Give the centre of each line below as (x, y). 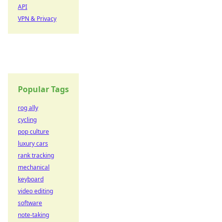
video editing (35, 191)
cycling (27, 120)
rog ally (28, 108)
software (30, 203)
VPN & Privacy (37, 19)
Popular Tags (43, 89)
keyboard (31, 179)
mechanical (34, 167)
